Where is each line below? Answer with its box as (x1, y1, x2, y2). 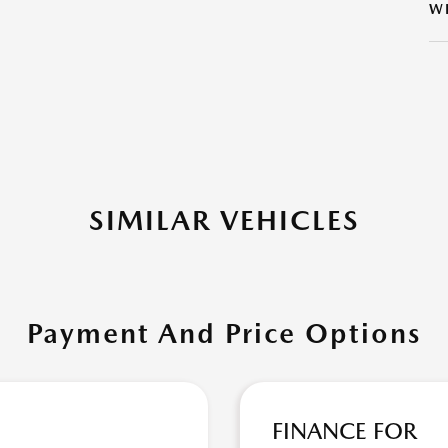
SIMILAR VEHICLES (88, 203, 360, 237)
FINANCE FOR (272, 417, 417, 445)
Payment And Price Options (27, 316, 421, 350)
